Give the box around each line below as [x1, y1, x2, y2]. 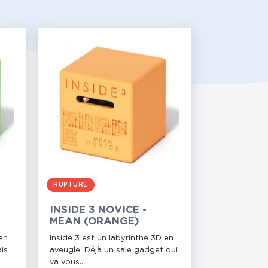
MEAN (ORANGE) [50, 216, 139, 227]
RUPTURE [53, 182, 88, 188]
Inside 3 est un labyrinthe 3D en [50, 234, 173, 243]
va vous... [50, 258, 85, 267]
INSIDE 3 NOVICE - [50, 205, 147, 215]
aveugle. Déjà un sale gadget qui [50, 246, 178, 255]
